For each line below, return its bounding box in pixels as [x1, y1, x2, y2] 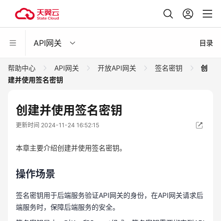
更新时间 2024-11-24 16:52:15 [16, 121, 99, 129]
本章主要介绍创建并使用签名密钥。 [16, 144, 126, 152]
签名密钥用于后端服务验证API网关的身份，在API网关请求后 [16, 191, 203, 199]
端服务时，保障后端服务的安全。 [16, 203, 119, 211]
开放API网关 [96, 64, 138, 72]
